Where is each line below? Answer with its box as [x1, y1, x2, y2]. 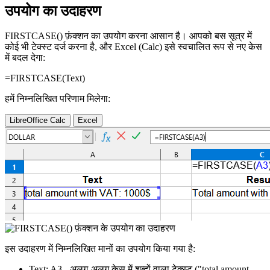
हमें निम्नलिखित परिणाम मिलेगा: [5, 93, 110, 104]
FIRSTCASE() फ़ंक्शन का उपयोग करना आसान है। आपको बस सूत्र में [5, 31, 252, 42]
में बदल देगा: [5, 52, 45, 63]
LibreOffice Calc [10, 116, 66, 125]
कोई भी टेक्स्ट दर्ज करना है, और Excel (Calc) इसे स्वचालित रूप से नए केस [5, 42, 262, 52]
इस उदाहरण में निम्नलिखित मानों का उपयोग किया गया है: [5, 243, 195, 254]
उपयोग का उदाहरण [5, 2, 101, 19]
